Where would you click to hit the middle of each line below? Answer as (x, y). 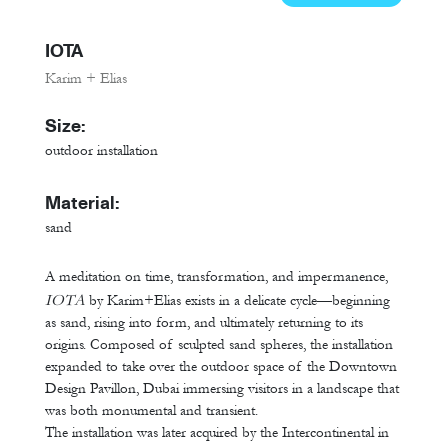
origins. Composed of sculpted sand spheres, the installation (219, 345)
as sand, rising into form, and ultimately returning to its (204, 323)
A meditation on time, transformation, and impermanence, (216, 277)
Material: (82, 203)
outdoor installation (101, 151)
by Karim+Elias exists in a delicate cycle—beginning (237, 301)
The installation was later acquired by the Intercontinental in (217, 433)
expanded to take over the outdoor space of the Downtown (221, 367)
